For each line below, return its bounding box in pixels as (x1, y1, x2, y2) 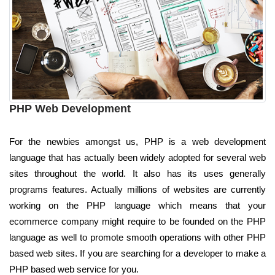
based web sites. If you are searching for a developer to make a (9, 247, 266, 258)
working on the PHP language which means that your (9, 199, 266, 211)
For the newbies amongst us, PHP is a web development (9, 136, 266, 147)
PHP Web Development (9, 102, 131, 115)
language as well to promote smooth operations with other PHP (9, 231, 266, 242)
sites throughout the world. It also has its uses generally (9, 168, 266, 179)
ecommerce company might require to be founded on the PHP (9, 215, 266, 227)
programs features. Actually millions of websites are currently (9, 184, 266, 195)
